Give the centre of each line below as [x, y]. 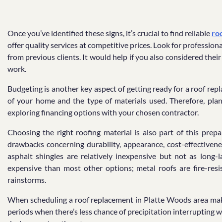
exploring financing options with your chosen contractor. [103, 112]
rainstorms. [27, 180]
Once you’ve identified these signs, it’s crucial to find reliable [110, 33]
